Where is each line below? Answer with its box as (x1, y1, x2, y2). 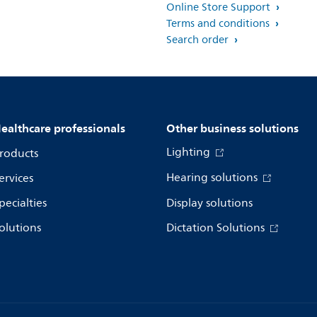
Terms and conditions (166, 15, 272, 33)
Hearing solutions (166, 168, 260, 188)
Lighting (166, 143, 213, 162)
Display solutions (166, 194, 253, 213)
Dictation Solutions (166, 219, 267, 238)
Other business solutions (166, 118, 299, 139)
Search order (166, 31, 231, 50)
